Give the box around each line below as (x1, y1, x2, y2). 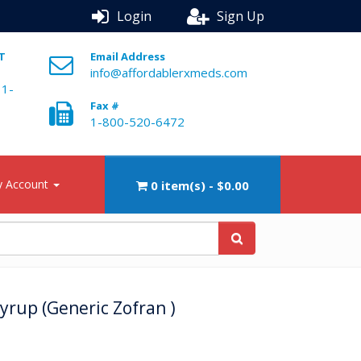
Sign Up (217, 7, 264, 25)
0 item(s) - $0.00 (151, 177, 249, 193)
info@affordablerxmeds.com (90, 64, 248, 81)
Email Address (90, 49, 166, 64)
